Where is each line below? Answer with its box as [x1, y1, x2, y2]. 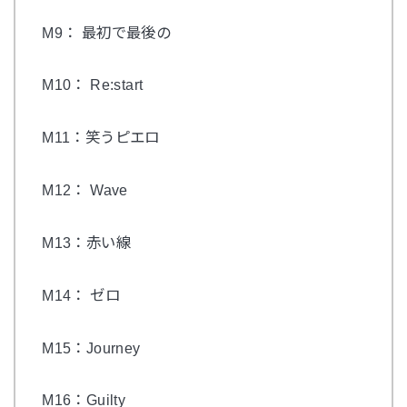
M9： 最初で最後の [42, 24, 172, 41]
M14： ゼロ [42, 286, 120, 303]
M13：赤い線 [42, 233, 131, 251]
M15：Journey [42, 339, 141, 356]
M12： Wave [42, 182, 128, 199]
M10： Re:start [42, 76, 144, 94]
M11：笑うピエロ [42, 129, 160, 146]
